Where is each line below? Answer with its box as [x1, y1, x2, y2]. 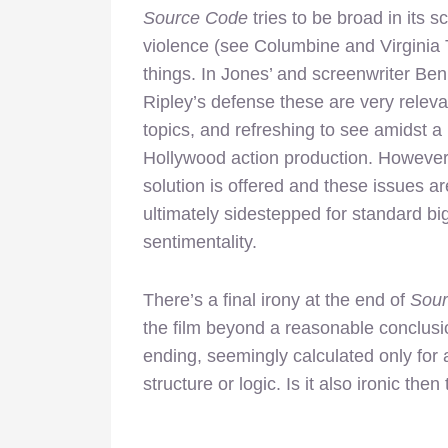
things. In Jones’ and [143, 63, 312, 84]
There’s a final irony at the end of [143, 289, 410, 310]
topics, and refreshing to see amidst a [143, 119, 442, 140]
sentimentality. [143, 231, 257, 252]
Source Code [143, 7, 248, 28]
